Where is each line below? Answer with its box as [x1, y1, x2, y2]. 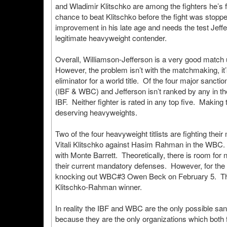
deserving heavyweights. [55, 107, 137, 118]
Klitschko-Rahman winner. [55, 181, 142, 192]
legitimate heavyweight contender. [55, 32, 167, 43]
